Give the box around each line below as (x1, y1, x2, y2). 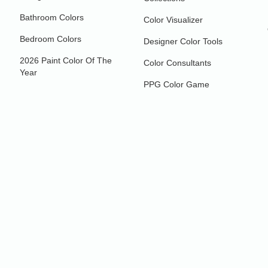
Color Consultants (144, 57, 211, 68)
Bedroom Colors (20, 33, 82, 44)
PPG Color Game (144, 79, 209, 89)
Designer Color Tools (144, 36, 223, 46)
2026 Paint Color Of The (20, 55, 112, 65)
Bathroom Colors (20, 12, 84, 22)
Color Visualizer (144, 14, 203, 25)
